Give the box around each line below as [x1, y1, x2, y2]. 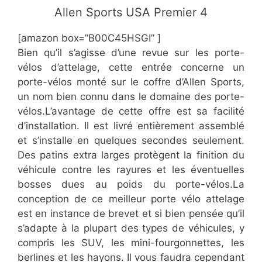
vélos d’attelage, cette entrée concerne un [18, 61, 244, 73]
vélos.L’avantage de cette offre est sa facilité [18, 105, 244, 117]
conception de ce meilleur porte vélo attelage [18, 192, 244, 205]
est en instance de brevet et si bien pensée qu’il [18, 207, 244, 219]
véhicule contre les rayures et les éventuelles [18, 163, 244, 175]
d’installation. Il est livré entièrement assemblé [18, 119, 244, 132]
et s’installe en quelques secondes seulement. [18, 134, 244, 146]
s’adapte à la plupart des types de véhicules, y [18, 222, 244, 234]
